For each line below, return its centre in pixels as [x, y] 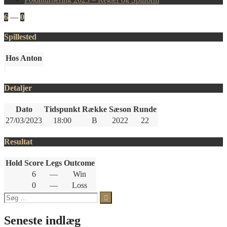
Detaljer [18, 88]
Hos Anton [24, 58]
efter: [12, 205]
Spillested [20, 37]
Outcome [79, 163]
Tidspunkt [62, 109]
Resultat [18, 142]
